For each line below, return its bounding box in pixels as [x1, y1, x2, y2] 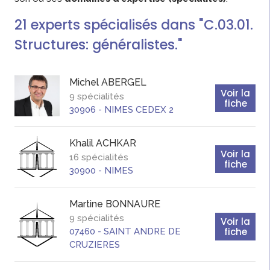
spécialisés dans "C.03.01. [84, 14, 253, 34]
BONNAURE [105, 198, 160, 210]
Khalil [69, 137, 93, 149]
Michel [69, 77, 99, 89]
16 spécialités [69, 152, 128, 163]
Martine [69, 198, 103, 210]
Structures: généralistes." [14, 34, 183, 54]
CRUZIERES [69, 239, 120, 251]
